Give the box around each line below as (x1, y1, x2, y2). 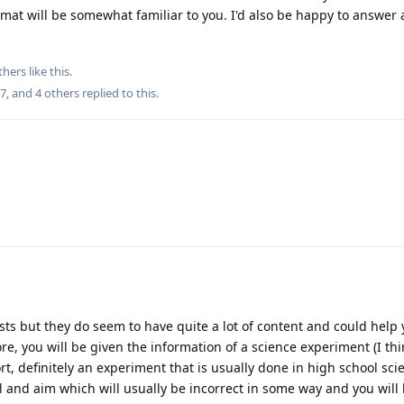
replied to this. (79, 84, 159, 101)
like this (26, 62, 69, 79)
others (41, 84, 79, 101)
